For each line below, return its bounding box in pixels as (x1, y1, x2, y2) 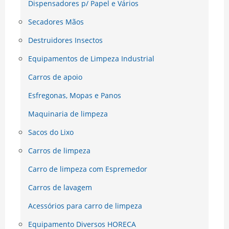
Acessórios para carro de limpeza (28, 201, 142, 211)
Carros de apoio (28, 72, 82, 82)
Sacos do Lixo (28, 127, 74, 138)
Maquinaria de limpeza (28, 109, 108, 119)
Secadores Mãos (28, 17, 84, 27)
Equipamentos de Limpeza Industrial (28, 54, 154, 64)
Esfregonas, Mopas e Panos (28, 90, 121, 101)
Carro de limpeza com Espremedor (28, 164, 147, 174)
